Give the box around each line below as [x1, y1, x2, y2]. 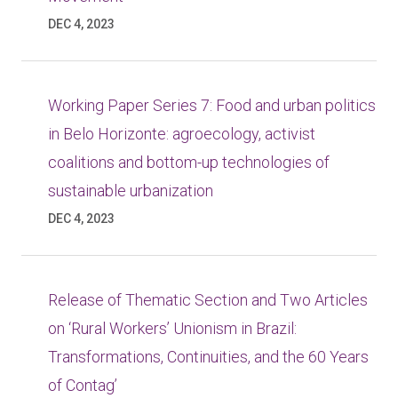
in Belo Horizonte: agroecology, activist [48, 124, 315, 143]
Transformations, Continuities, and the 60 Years [48, 347, 369, 366]
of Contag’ [48, 376, 117, 394]
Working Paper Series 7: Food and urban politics [48, 96, 376, 115]
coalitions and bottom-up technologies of [48, 153, 330, 171]
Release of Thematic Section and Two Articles [48, 291, 368, 309]
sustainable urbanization [48, 181, 213, 200]
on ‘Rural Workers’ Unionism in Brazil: [48, 319, 297, 338]
